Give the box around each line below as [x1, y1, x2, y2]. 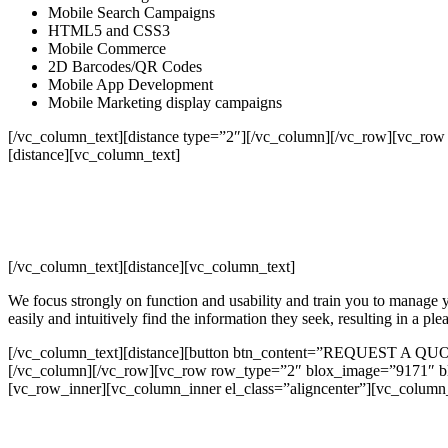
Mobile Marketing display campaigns [48, 93, 282, 111]
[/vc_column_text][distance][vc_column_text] [8, 257, 295, 275]
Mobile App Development [48, 75, 213, 93]
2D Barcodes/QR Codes [48, 57, 202, 75]
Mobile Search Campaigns [48, 3, 215, 21]
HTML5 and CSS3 [48, 21, 170, 39]
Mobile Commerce [48, 39, 166, 57]
